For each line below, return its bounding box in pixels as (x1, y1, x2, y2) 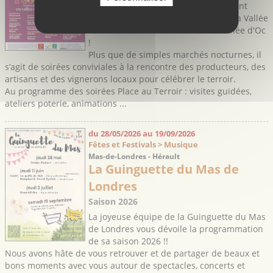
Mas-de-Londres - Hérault (88, 151, 180, 162)
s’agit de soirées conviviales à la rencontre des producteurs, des (5, 61, 266, 73)
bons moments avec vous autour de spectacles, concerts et (5, 260, 245, 272)
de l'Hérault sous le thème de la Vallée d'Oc (88, 24, 266, 37)
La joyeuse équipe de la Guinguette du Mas (88, 211, 266, 223)
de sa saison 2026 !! (88, 235, 168, 247)
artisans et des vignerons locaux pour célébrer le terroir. (5, 73, 236, 85)
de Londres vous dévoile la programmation (88, 223, 263, 235)
